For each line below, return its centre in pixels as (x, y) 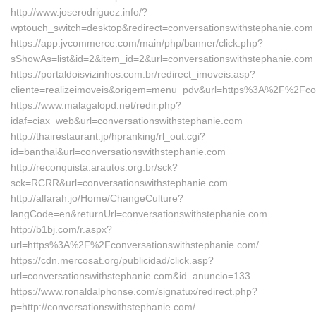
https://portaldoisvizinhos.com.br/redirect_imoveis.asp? (133, 74)
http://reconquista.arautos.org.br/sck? (94, 167)
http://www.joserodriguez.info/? (79, 12)
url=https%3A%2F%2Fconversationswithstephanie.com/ (135, 245)
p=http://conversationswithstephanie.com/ (103, 307)
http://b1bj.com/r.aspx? (61, 229)
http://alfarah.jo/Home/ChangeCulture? (97, 198)
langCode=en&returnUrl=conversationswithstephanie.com (139, 214)
